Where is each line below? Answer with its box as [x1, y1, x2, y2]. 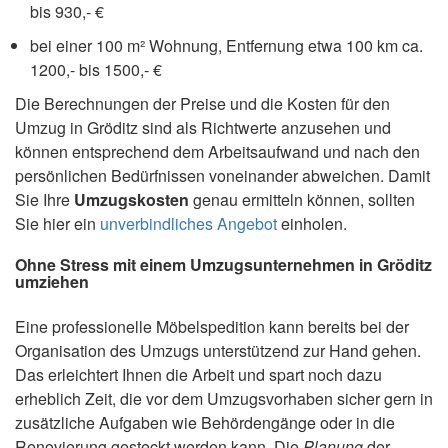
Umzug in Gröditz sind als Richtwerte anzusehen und [15, 115, 391, 139]
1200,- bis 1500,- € [30, 57, 162, 81]
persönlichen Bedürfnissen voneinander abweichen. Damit [15, 163, 430, 187]
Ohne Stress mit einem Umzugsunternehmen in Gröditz [15, 252, 432, 276]
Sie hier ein [15, 211, 100, 235]
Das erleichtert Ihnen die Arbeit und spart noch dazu [15, 362, 382, 386]
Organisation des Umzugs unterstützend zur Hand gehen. [15, 338, 421, 362]
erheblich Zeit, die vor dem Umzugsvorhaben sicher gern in [15, 386, 433, 410]
